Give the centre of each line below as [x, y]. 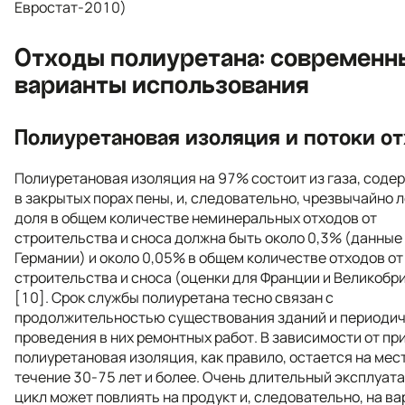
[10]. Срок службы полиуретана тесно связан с [174, 297]
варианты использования [162, 85]
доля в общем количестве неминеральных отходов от [196, 217]
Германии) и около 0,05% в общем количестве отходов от [209, 257]
